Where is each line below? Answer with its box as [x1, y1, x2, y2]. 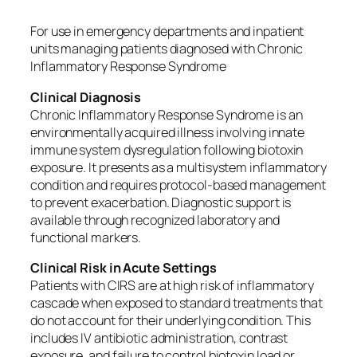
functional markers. [30, 228, 142, 246]
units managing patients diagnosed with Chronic [30, 40, 304, 58]
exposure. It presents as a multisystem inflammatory [30, 158, 327, 176]
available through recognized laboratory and [30, 210, 280, 229]
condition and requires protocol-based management [30, 175, 327, 194]
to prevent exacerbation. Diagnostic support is [30, 193, 292, 211]
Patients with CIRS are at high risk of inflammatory [30, 276, 314, 294]
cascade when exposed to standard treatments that [30, 293, 324, 312]
